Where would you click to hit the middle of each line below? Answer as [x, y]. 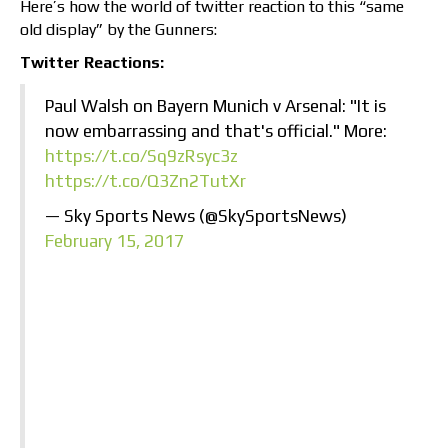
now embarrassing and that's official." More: [216, 131]
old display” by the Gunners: [118, 30]
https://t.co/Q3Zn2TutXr [145, 181]
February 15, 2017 [114, 241]
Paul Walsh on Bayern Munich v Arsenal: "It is [215, 106]
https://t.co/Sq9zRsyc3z [141, 156]
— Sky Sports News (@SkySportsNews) [196, 216]
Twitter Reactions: [92, 63]
